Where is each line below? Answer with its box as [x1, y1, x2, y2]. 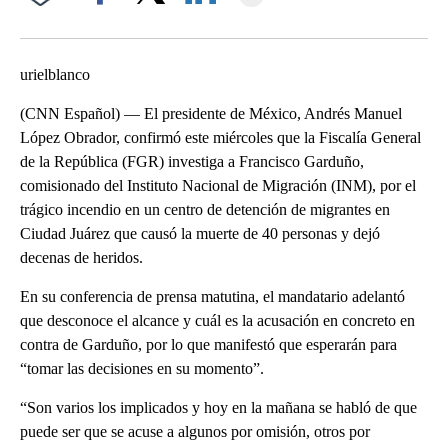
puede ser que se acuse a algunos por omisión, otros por [20, 422, 370, 440]
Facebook [77, 15, 132, 31]
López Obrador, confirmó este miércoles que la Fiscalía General [20, 128, 421, 146]
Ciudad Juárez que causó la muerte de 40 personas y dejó [20, 224, 380, 242]
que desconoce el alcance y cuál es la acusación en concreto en [20, 311, 415, 329]
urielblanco [20, 65, 90, 83]
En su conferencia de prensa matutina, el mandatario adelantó [20, 287, 405, 305]
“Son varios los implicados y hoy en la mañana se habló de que [20, 398, 417, 416]
